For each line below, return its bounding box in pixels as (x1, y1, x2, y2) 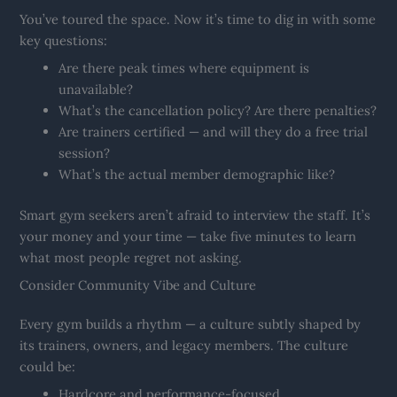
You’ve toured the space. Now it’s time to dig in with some (19, 10, 377, 27)
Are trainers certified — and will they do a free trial (58, 122, 369, 140)
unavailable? (58, 80, 134, 97)
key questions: (19, 31, 108, 49)
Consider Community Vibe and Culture (19, 276, 257, 294)
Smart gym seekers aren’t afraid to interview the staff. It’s (19, 206, 371, 223)
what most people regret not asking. (19, 248, 243, 266)
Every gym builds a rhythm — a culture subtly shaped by (19, 315, 362, 333)
